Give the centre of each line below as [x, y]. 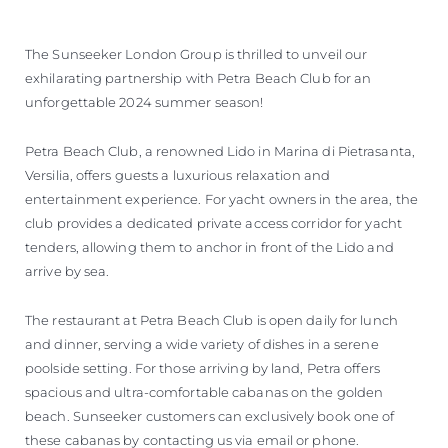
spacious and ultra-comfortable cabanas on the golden [204, 391]
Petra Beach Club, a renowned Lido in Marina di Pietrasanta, [220, 150]
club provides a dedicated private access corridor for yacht [213, 222]
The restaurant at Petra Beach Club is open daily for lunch [211, 319]
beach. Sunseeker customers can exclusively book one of [210, 415]
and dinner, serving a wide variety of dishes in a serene [202, 343]
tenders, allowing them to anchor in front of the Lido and [209, 246]
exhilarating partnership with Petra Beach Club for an [198, 77]
